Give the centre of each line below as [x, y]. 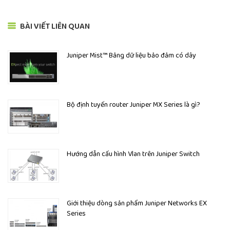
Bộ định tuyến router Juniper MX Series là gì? [133, 105]
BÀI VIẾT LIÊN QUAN [54, 27]
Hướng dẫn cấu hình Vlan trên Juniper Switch [133, 154]
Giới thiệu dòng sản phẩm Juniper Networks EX [137, 204]
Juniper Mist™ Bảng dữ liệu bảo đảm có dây [131, 56]
